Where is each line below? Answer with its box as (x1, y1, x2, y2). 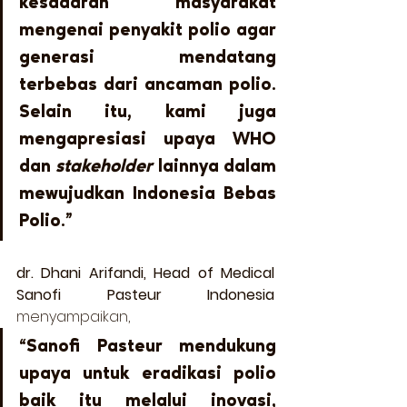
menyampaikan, (16, 305, 137, 327)
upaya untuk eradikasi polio (19, 364, 276, 383)
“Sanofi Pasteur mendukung (19, 337, 276, 356)
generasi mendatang (19, 48, 276, 67)
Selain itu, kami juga (19, 103, 276, 122)
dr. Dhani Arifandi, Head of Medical (16, 262, 274, 283)
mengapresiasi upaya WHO (19, 130, 276, 149)
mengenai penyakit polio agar (19, 21, 276, 40)
